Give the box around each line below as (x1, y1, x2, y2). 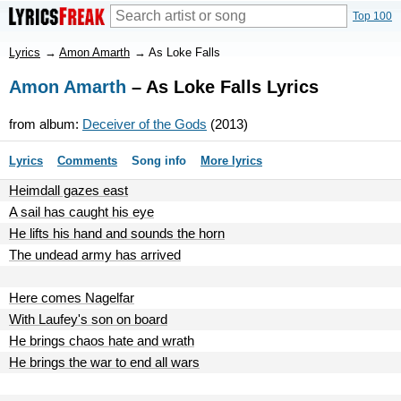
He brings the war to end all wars (9, 354, 200, 370)
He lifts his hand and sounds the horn (9, 226, 225, 241)
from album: (9, 116, 82, 132)
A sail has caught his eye (9, 204, 154, 219)
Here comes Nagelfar (9, 290, 134, 305)
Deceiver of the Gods (82, 116, 207, 132)
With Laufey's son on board (9, 311, 167, 327)
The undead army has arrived (9, 247, 181, 262)
